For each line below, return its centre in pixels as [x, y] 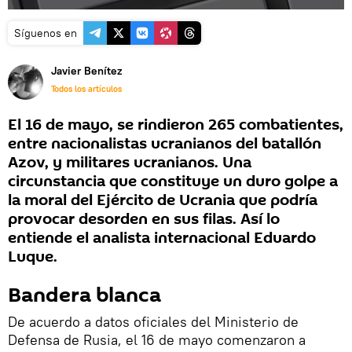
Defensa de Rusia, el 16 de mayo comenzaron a [157, 340]
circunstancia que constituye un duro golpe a [173, 181]
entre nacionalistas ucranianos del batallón [165, 144]
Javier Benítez [86, 71]
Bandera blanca [84, 295]
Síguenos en [46, 33]
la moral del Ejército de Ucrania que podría [163, 200]
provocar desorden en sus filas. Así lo [144, 219]
